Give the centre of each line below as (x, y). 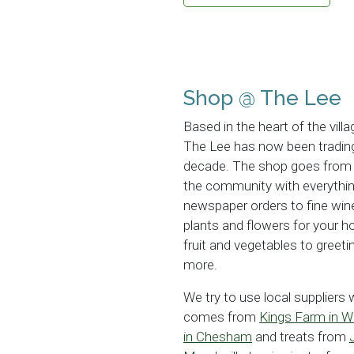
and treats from (301, 337)
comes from (221, 317)
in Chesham (218, 337)
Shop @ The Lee (262, 98)
